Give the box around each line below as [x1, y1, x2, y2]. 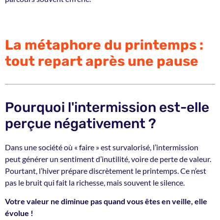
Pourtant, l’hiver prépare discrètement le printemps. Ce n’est [5, 165, 206, 175]
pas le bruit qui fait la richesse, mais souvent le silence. [5, 177, 185, 187]
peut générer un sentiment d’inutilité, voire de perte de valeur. [5, 154, 211, 164]
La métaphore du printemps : [5, 36, 203, 53]
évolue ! [5, 208, 33, 218]
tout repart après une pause [5, 53, 198, 69]
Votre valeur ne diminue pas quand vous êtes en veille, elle [5, 196, 207, 206]
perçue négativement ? [5, 115, 156, 132]
